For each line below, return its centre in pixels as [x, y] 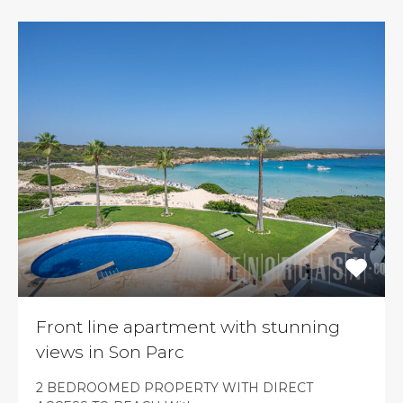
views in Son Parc [110, 352]
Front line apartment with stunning [188, 327]
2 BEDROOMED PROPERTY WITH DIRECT [175, 388]
